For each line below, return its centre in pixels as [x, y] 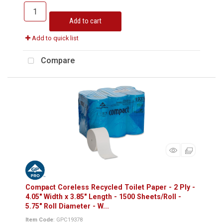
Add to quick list [55, 38]
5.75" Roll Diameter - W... [67, 206]
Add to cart [85, 21]
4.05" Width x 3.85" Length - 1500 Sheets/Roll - [103, 197]
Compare [57, 61]
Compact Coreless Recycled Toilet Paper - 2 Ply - [110, 187]
